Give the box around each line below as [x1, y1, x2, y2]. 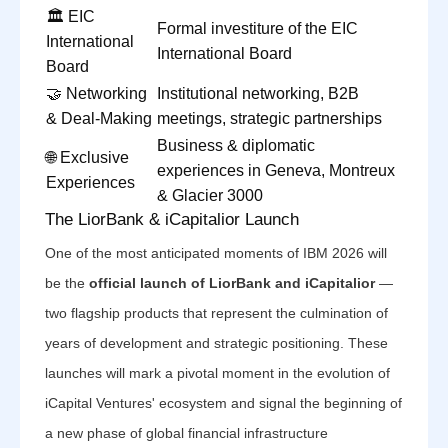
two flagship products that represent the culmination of [45, 305, 388, 321]
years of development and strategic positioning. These [45, 335, 388, 351]
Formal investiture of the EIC [157, 20, 358, 37]
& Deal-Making [46, 110, 152, 127]
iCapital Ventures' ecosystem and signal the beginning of [45, 395, 402, 411]
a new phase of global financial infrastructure [45, 425, 328, 441]
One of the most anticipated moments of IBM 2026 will [45, 245, 387, 261]
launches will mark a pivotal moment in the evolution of [45, 365, 390, 381]
